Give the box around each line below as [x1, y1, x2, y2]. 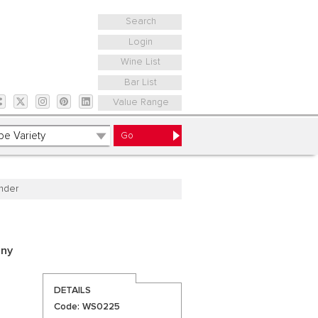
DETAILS [53, 285, 91, 295]
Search [125, 16, 156, 27]
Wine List [121, 57, 161, 67]
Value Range [112, 97, 169, 108]
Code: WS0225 [53, 302, 120, 312]
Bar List [124, 77, 158, 87]
